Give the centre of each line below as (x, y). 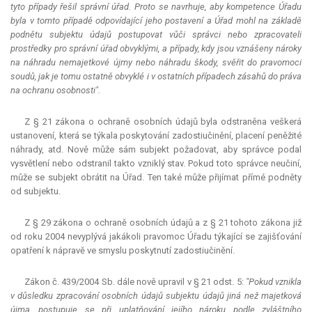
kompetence (251, 7)
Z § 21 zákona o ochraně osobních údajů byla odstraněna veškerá (163, 122)
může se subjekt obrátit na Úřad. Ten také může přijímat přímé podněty (156, 178)
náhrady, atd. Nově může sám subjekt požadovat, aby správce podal (156, 150)
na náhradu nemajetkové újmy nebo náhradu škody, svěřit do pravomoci (156, 63)
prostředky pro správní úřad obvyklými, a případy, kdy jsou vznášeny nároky (156, 49)
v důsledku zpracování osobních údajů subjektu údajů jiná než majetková (156, 296)
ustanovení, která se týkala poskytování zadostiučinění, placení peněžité (156, 136)
